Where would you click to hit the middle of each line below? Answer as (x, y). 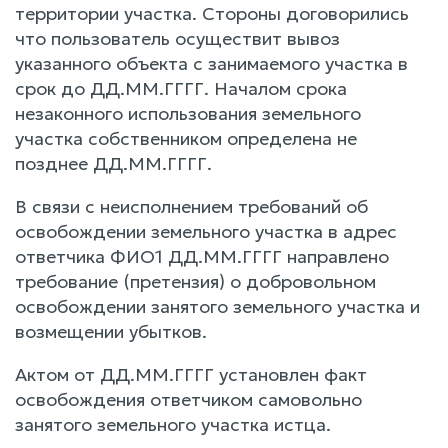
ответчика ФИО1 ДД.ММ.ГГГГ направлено (202, 256)
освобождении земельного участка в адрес (206, 231)
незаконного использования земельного (188, 113)
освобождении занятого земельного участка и (217, 306)
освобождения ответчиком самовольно (188, 399)
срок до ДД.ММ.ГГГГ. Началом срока (181, 88)
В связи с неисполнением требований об (191, 206)
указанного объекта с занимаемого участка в (211, 63)
